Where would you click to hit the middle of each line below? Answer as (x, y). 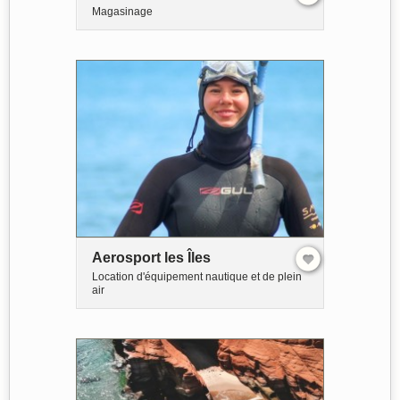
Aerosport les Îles (151, 258)
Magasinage (122, 11)
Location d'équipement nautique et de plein (197, 277)
